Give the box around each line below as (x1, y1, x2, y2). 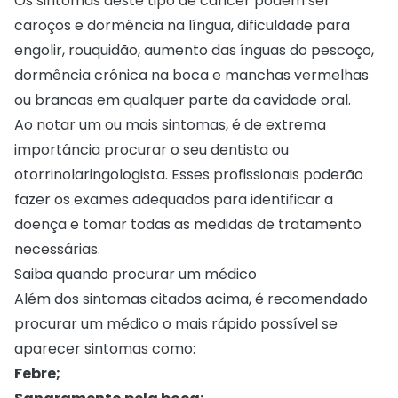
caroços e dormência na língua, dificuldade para (14, 14, 350, 36)
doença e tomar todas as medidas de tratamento (14, 213, 362, 235)
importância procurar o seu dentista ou (14, 139, 289, 160)
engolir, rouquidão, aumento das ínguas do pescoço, (14, 39, 374, 60)
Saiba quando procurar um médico (14, 263, 257, 284)
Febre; (14, 362, 60, 384)
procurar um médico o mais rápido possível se (14, 313, 338, 334)
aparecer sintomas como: (14, 338, 195, 359)
